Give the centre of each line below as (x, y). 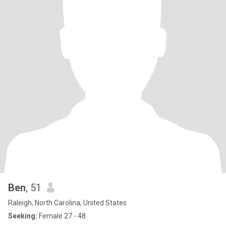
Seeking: (23, 216)
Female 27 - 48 (62, 216)
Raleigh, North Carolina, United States (67, 203)
